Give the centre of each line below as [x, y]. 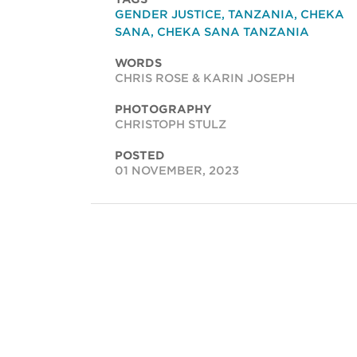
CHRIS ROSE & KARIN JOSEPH [205, 78]
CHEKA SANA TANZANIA [233, 31]
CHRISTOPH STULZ [171, 124]
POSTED [140, 155]
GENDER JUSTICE [168, 14]
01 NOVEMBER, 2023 [177, 170]
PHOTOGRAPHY [163, 109]
